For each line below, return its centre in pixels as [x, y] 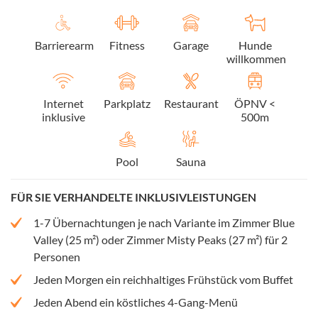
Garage [191, 45]
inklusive [63, 116]
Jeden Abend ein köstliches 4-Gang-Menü [136, 302]
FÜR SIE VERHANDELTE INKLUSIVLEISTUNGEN [133, 197]
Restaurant [191, 103]
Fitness [127, 45]
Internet [63, 103]
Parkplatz [127, 103]
